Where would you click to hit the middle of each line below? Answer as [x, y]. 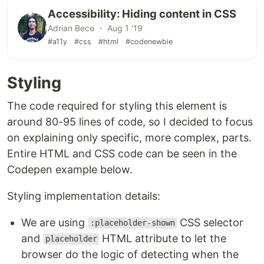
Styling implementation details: [84, 196]
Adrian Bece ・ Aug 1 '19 [95, 28]
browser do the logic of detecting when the [130, 254]
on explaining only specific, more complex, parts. [129, 137]
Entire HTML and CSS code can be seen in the [122, 153]
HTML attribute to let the [163, 238]
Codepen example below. [70, 169]
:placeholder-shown [132, 223]
